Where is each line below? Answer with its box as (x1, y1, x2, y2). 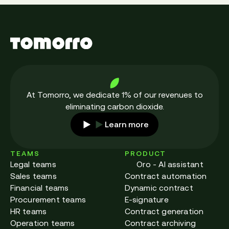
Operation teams (10, 218, 75, 227)
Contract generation (124, 206, 204, 216)
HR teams (10, 206, 47, 216)
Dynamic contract (124, 182, 193, 192)
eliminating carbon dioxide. (65, 101, 164, 111)
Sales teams (10, 171, 57, 180)
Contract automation (124, 171, 207, 180)
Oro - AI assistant (136, 159, 203, 169)
